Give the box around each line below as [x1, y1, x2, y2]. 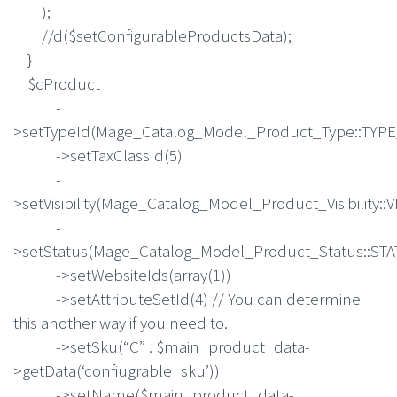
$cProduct [13, 72, 100, 94]
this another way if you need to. [13, 311, 228, 333]
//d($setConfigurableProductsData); [13, 24, 292, 46]
